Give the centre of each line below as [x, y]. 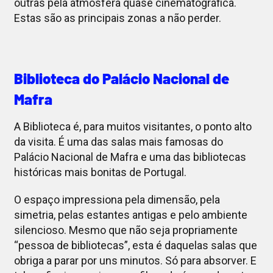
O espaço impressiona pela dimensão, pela [117, 200]
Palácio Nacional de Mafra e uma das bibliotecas [130, 157]
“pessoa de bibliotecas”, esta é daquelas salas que [135, 246]
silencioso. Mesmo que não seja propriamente [126, 230]
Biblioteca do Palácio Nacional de [121, 79]
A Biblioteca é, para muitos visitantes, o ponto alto [133, 127]
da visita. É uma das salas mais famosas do [118, 142]
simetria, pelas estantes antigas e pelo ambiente [130, 215]
